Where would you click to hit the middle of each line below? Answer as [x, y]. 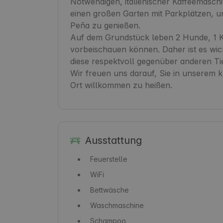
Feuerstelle [109, 159]
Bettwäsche [110, 190]
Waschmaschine [117, 205]
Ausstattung [113, 140]
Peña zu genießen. [105, 25]
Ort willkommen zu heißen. [121, 85]
